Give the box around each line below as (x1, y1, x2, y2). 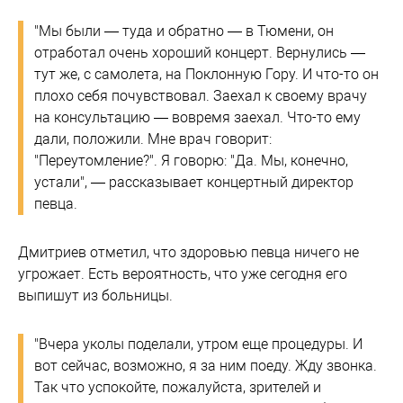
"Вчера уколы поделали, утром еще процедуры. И (34, 336, 363, 353)
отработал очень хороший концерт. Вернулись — (34, 44, 365, 61)
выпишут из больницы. (18, 287, 173, 304)
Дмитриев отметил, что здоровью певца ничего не (18, 244, 359, 261)
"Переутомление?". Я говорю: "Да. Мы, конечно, (34, 152, 348, 169)
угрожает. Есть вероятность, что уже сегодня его (18, 265, 347, 282)
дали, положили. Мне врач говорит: (34, 130, 272, 148)
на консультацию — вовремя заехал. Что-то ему (34, 109, 361, 126)
